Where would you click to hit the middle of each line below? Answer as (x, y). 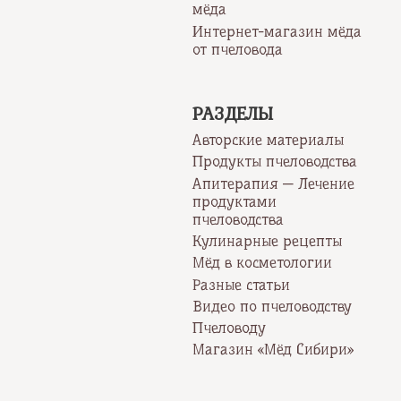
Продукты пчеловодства (275, 162)
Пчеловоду (230, 328)
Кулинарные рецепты (268, 241)
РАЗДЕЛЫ (233, 114)
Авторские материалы (269, 140)
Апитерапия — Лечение (274, 183)
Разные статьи (242, 284)
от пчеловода (238, 49)
